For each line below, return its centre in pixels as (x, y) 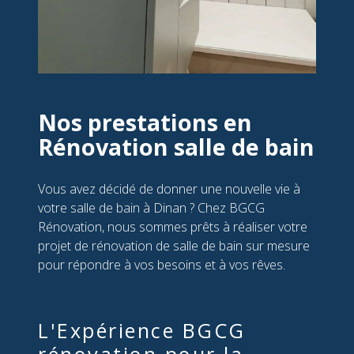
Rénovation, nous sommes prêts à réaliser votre (173, 227)
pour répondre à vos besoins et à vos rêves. (162, 265)
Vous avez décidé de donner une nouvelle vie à (169, 189)
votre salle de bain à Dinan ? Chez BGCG (151, 208)
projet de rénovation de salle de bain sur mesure (174, 246)
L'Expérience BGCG (142, 331)
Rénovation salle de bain (176, 147)
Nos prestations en (145, 122)
